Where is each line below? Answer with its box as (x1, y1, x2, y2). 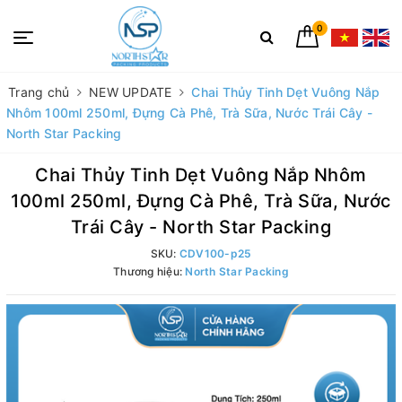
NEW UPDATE (89, 84, 172, 100)
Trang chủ (8, 84, 70, 100)
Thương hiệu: (113, 265, 186, 278)
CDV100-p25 (179, 247, 252, 260)
